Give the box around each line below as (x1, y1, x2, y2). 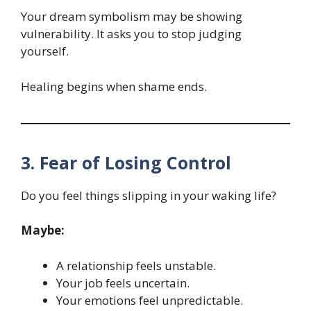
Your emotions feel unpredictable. (56, 292, 243, 308)
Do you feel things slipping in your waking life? (21, 187, 276, 203)
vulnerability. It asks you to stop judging (21, 26, 242, 42)
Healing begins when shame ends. (21, 78, 207, 94)
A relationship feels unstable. (56, 257, 216, 274)
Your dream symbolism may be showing (21, 8, 242, 25)
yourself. (21, 43, 69, 60)
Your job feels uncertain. (56, 274, 190, 291)
